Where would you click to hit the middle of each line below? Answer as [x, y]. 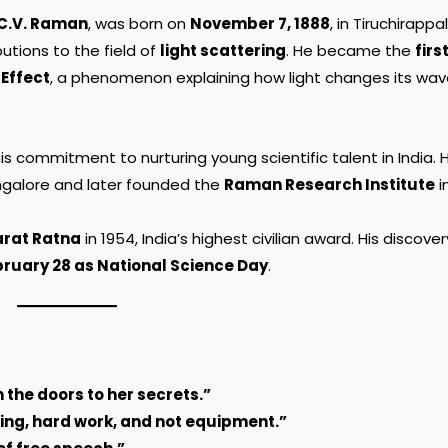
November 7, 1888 [260, 23]
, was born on [139, 23]
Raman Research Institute [329, 185]
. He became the [350, 50]
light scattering [223, 50]
